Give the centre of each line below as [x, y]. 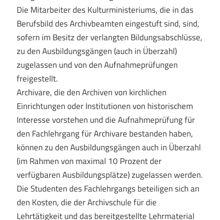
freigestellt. [37, 78]
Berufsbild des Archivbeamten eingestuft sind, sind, [108, 23]
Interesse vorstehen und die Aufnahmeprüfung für [106, 120]
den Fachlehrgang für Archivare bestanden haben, [105, 133]
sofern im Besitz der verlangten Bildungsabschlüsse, [109, 37]
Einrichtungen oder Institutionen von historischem [105, 106]
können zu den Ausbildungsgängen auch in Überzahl [109, 147]
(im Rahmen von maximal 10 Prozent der [89, 161]
